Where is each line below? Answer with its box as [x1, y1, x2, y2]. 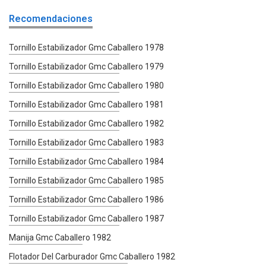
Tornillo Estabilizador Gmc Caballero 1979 [9, 61, 164, 71]
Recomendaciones [9, 12, 93, 24]
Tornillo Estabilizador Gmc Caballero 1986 [9, 194, 164, 204]
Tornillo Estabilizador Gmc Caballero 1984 [9, 156, 164, 166]
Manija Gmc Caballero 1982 [9, 232, 111, 242]
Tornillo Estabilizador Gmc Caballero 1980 [9, 80, 164, 90]
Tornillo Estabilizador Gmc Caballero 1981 [9, 99, 164, 109]
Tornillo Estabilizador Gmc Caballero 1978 [9, 42, 164, 52]
